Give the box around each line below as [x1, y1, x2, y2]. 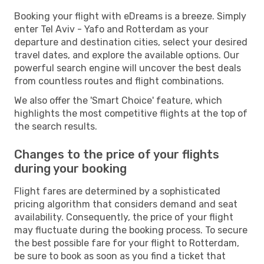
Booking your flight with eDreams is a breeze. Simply [14, 10, 246, 22]
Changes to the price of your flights [14, 147, 219, 161]
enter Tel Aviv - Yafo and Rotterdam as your [14, 23, 209, 35]
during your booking [14, 161, 127, 176]
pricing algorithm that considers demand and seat [14, 198, 237, 210]
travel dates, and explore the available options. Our [14, 49, 239, 61]
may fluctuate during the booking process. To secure [14, 224, 247, 236]
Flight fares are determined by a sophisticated [14, 185, 220, 197]
